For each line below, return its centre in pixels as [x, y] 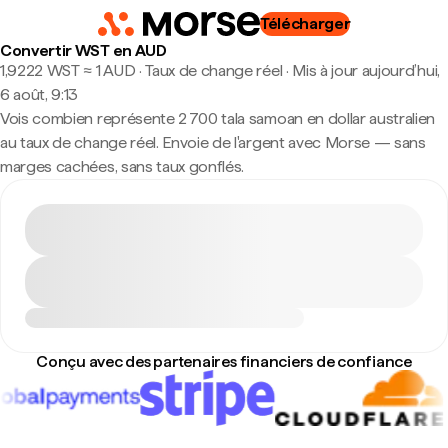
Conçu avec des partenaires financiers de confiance [224, 361]
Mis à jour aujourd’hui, [366, 70]
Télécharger [305, 23]
